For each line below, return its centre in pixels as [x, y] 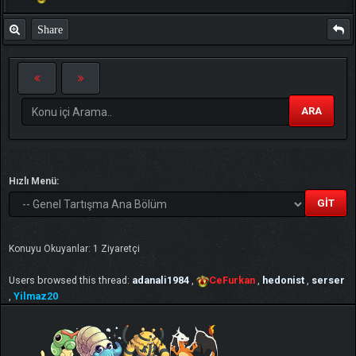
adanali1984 [161, 281]
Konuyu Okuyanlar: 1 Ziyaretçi [74, 249]
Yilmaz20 [36, 296]
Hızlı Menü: [34, 182]
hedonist [283, 281]
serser [328, 281]
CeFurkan [232, 281]
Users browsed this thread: [70, 281]
